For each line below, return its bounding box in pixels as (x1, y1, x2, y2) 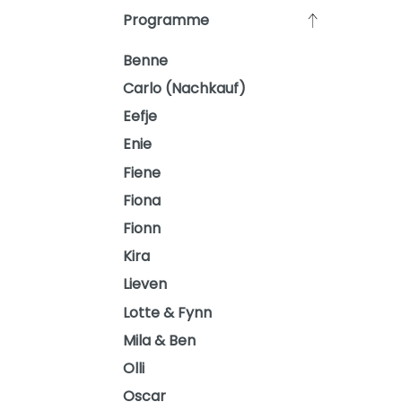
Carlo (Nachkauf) (123, 78, 246, 100)
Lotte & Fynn (123, 301, 212, 323)
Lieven (123, 274, 167, 295)
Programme (123, 10, 209, 31)
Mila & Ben (123, 329, 196, 351)
